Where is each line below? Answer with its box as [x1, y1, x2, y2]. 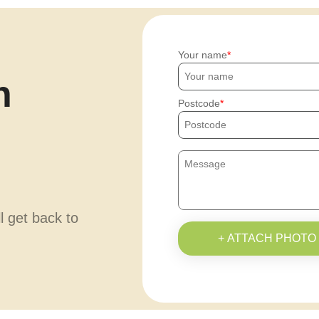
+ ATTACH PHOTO [217, 232, 316, 244]
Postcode [178, 98, 221, 109]
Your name [178, 49, 228, 61]
